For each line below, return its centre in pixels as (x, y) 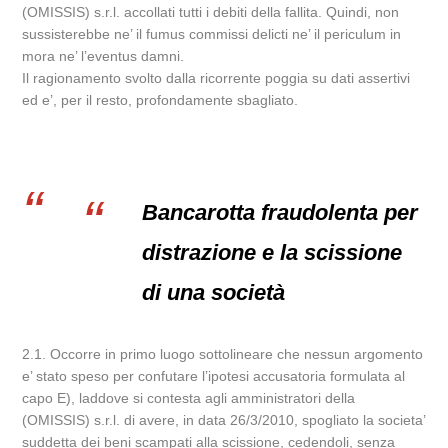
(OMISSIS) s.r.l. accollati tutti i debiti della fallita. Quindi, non (211, 12)
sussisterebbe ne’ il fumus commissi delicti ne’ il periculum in (212, 34)
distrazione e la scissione (272, 252)
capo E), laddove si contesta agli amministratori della (189, 398)
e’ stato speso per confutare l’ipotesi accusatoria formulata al (214, 376)
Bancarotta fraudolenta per (280, 212)
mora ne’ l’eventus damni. (103, 56)
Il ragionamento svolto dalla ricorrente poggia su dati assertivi (216, 78)
